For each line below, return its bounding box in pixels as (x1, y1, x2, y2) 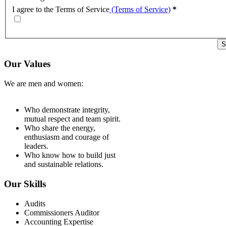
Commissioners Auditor (24, 208, 99, 217)
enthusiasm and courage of (24, 133, 109, 142)
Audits (24, 199, 45, 208)
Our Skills (4, 178, 46, 189)
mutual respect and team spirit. (24, 115, 121, 124)
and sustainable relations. (24, 160, 103, 169)
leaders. (24, 142, 48, 151)
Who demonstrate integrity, (24, 105, 110, 115)
